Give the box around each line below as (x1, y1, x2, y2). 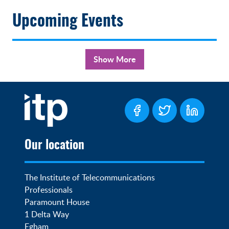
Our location (25, 140, 84, 152)
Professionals (25, 184, 73, 196)
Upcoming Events (12, 13, 123, 30)
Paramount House (25, 196, 89, 208)
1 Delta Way (25, 209, 69, 220)
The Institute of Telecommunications (25, 172, 155, 184)
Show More (93, 53, 136, 65)
